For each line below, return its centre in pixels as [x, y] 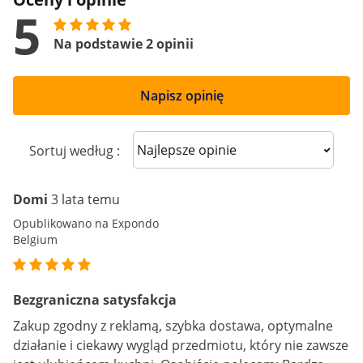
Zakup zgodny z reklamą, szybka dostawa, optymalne [173, 326]
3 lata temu [85, 199]
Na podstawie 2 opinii [124, 44]
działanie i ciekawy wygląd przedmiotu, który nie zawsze [181, 345]
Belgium [35, 239]
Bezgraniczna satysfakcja [95, 300]
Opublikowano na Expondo [86, 223]
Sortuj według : [75, 151]
